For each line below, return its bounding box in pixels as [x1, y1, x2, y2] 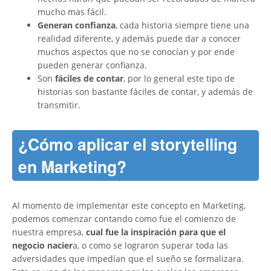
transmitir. [38, 99, 80, 111]
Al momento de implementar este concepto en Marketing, [12, 200, 246, 212]
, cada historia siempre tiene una [116, 19, 249, 31]
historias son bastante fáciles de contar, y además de [38, 86, 253, 98]
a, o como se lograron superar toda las [73, 240, 228, 252]
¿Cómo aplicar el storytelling [18, 132, 237, 156]
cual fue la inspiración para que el [86, 226, 226, 238]
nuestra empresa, [12, 226, 86, 238]
